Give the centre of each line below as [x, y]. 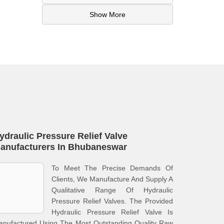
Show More [107, 14]
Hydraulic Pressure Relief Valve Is [112, 212]
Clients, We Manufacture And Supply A [112, 179]
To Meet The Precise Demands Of [112, 168]
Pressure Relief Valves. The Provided [112, 201]
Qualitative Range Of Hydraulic [112, 190]
